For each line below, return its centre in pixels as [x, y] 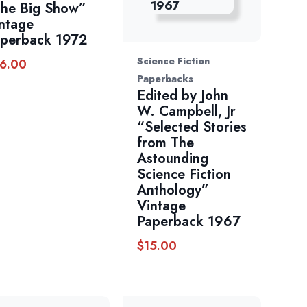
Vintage [161, 206]
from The [165, 143]
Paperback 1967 [188, 222]
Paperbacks [165, 79]
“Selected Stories [192, 127]
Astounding [172, 159]
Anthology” [173, 190]
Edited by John [182, 96]
